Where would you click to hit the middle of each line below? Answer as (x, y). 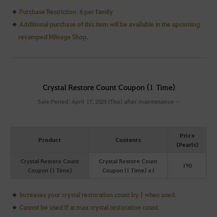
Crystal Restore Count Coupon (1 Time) (108, 87)
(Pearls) (187, 144)
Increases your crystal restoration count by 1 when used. (98, 194)
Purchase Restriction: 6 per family (66, 12)
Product (50, 139)
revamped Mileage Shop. (53, 37)
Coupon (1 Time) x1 (128, 170)
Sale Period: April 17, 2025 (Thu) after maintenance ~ (108, 101)
